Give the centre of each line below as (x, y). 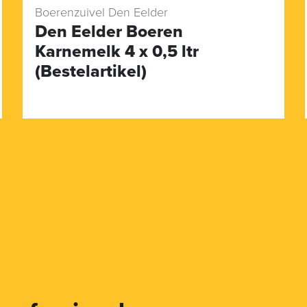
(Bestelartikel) (90, 71)
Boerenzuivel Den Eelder (101, 12)
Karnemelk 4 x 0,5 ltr (116, 51)
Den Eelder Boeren (109, 31)
